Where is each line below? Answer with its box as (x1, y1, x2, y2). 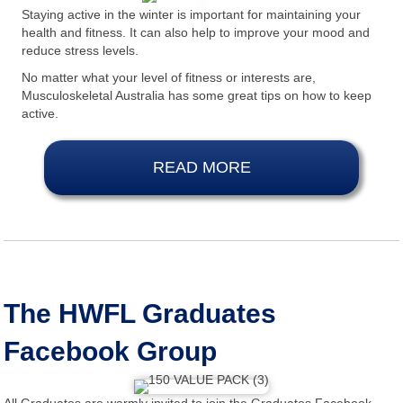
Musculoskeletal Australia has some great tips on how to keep (22, 87, 372, 103)
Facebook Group (4, 336, 218, 366)
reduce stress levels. (22, 42, 139, 58)
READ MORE (152, 157, 251, 176)
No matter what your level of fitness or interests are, (22, 69, 316, 85)
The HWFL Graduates (4, 298, 277, 328)
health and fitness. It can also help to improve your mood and (22, 24, 370, 40)
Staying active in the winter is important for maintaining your (22, 6, 361, 22)
